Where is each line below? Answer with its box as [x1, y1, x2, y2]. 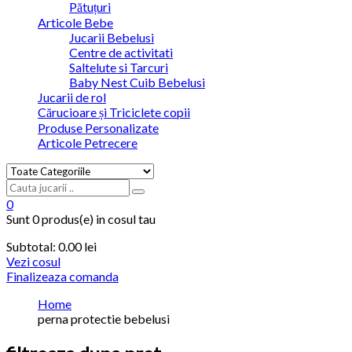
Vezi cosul [6, 254, 60, 269]
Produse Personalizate [38, 120, 159, 136]
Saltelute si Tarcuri [69, 60, 168, 75]
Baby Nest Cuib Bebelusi [69, 75, 205, 90]
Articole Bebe [38, 15, 113, 31]
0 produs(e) [32, 211, 93, 227]
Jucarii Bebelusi [69, 30, 154, 46]
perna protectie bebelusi [38, 311, 170, 327]
